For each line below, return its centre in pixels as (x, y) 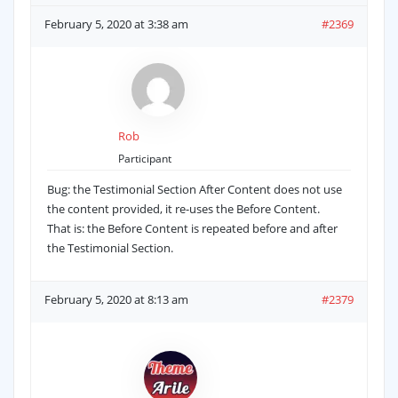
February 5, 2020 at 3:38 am (116, 24)
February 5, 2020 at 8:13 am (116, 300)
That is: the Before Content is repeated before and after (192, 229)
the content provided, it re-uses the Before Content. (183, 209)
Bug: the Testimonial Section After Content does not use (194, 190)
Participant (144, 159)
